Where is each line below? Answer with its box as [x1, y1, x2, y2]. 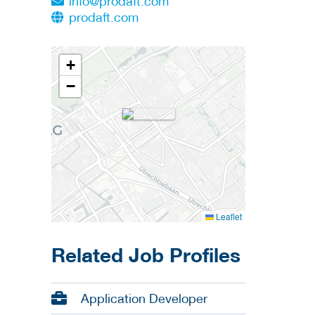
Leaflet [214, 210, 242, 223]
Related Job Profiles [51, 243, 240, 267]
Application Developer [81, 291, 207, 307]
